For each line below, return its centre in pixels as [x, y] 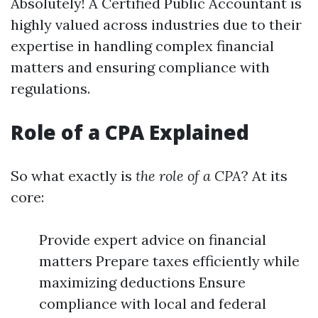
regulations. [50, 88]
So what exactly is [73, 176]
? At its [264, 176]
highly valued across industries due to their [156, 24]
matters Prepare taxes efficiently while [169, 261]
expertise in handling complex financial [142, 46]
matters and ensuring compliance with [140, 67]
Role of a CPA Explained [130, 132]
